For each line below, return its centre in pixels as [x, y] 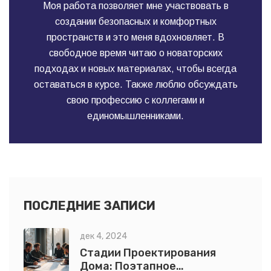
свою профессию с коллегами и [135, 100]
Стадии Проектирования [148, 253]
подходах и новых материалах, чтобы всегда [135, 69]
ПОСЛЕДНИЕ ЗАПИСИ [90, 206]
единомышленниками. [135, 116]
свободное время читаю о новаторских [135, 53]
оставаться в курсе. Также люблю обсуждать [135, 85]
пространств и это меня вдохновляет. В [135, 38]
